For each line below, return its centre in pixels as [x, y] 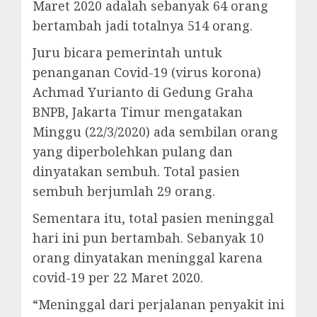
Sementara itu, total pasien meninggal [153, 218]
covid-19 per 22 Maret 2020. [118, 277]
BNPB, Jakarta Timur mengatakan [138, 111]
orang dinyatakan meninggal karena [148, 257]
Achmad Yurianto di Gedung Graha [143, 92]
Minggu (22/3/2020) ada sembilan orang [155, 131]
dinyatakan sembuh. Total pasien [136, 171]
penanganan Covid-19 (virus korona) [147, 72]
